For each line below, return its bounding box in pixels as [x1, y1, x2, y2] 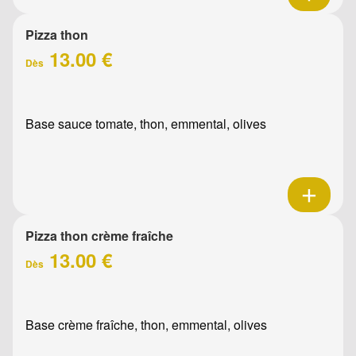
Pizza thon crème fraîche [25, 226, 173, 245]
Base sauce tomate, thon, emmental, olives [25, 114, 266, 133]
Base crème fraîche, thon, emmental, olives [25, 315, 267, 334]
